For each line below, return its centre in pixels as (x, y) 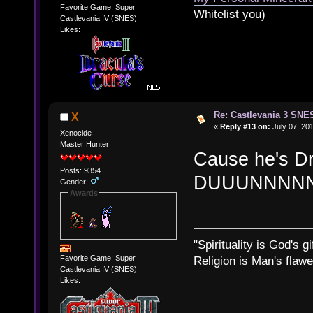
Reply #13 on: (245, 127)
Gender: (75, 181)
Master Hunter (84, 144)
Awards (83, 192)
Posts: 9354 (80, 170)
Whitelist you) (230, 14)
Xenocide (75, 133)
